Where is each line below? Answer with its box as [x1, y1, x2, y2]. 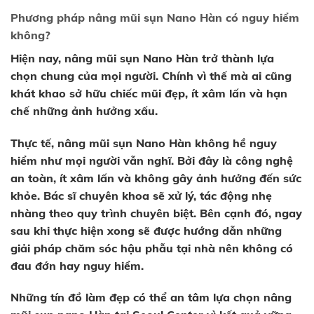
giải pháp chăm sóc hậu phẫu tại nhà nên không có [11, 240, 293, 255]
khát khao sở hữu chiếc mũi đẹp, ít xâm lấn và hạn [11, 86, 287, 100]
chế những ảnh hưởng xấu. [11, 103, 158, 118]
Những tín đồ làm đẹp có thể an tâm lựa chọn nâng [11, 290, 292, 305]
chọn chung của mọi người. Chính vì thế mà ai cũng [11, 68, 292, 83]
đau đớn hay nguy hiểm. [11, 258, 144, 273]
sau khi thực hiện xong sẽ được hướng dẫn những [11, 223, 282, 238]
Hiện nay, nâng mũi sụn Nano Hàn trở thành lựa [11, 50, 274, 65]
